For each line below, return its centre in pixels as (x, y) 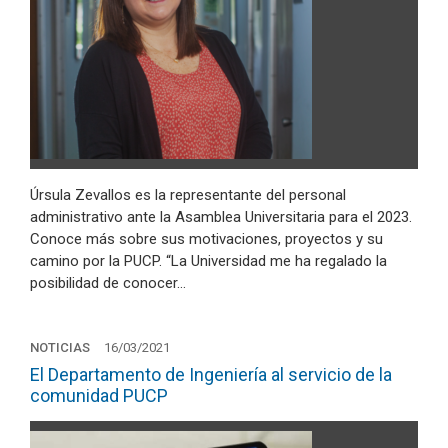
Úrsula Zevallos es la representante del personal (188, 195)
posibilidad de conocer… (108, 283)
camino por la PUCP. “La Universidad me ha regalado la (208, 261)
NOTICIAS (60, 347)
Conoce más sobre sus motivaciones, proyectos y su (206, 239)
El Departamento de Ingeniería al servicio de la (211, 374)
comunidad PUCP (99, 395)
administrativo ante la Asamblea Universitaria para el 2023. (221, 217)
